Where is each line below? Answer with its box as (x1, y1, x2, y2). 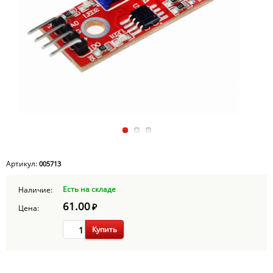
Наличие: (18, 185, 52, 196)
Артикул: (6, 158, 39, 169)
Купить (92, 224, 117, 235)
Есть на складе (63, 184, 116, 194)
